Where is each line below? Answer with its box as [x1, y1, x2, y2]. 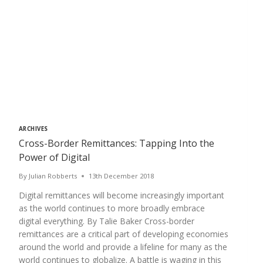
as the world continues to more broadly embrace [19, 203, 205, 214]
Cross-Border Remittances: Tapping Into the [19, 137, 214, 150]
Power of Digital [19, 151, 90, 164]
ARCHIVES [19, 125, 48, 133]
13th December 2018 [89, 171, 154, 181]
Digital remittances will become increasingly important [19, 190, 224, 201]
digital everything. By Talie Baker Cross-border [19, 215, 194, 227]
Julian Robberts [29, 171, 77, 181]
